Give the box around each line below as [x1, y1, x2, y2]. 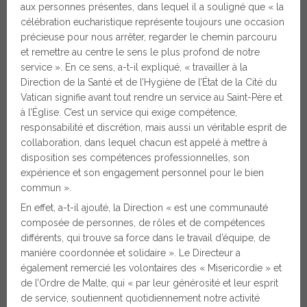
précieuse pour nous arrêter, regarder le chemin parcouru [21, 32, 277, 43]
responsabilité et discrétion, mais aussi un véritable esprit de [21, 122, 286, 134]
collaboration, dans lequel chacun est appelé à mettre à [21, 137, 267, 149]
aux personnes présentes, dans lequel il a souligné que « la [21, 1, 284, 13]
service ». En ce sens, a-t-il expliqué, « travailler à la [21, 62, 247, 73]
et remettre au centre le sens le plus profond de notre [21, 47, 260, 58]
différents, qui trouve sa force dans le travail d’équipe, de [21, 232, 270, 244]
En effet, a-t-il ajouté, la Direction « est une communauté [21, 202, 268, 214]
